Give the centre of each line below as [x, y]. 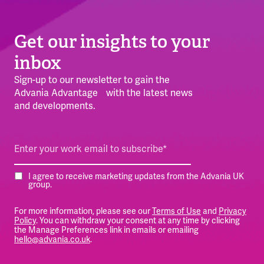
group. [40, 184]
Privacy [232, 211]
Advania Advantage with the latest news [103, 93]
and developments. [55, 106]
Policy [25, 220]
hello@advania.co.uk [52, 239]
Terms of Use [176, 211]
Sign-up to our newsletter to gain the [92, 80]
